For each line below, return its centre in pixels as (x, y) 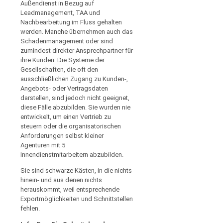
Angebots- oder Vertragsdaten (64, 88)
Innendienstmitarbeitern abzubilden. (72, 154)
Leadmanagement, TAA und (60, 12)
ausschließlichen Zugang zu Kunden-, (74, 79)
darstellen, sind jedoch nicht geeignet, (75, 98)
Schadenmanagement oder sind (67, 41)
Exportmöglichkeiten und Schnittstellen (77, 199)
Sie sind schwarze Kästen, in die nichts (76, 170)
